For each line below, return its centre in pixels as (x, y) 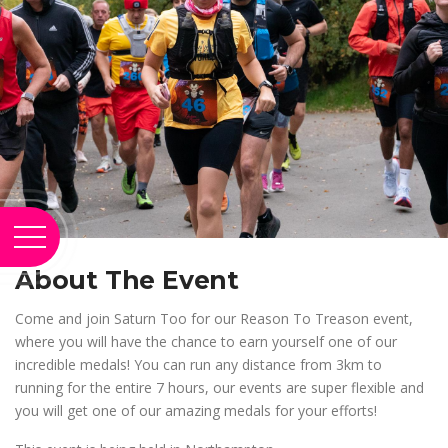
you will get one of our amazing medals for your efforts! (196, 410)
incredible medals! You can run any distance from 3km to (198, 364)
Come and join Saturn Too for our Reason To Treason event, (214, 318)
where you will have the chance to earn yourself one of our (206, 341)
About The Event (127, 279)
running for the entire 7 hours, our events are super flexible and (219, 387)
